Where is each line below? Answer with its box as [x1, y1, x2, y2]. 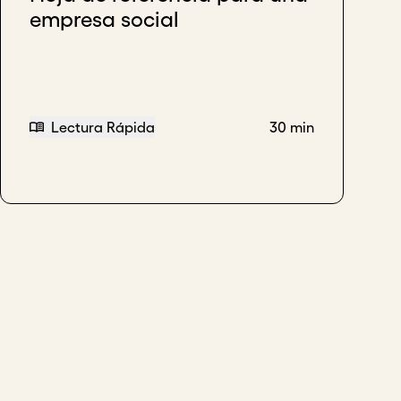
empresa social [30, 7, 179, 31]
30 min [269, 119, 314, 136]
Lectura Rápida [51, 119, 155, 136]
